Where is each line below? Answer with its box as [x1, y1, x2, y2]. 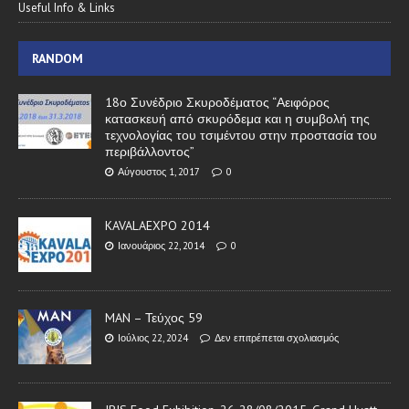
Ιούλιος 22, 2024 [118, 331, 188, 345]
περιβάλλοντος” [105, 143, 194, 161]
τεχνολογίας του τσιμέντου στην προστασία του [105, 127, 377, 144]
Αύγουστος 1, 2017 [118, 165, 200, 179]
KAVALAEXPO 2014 [105, 217, 210, 235]
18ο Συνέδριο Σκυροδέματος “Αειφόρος [105, 94, 330, 111]
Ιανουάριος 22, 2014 [118, 239, 204, 253]
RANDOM [32, 50, 83, 68]
